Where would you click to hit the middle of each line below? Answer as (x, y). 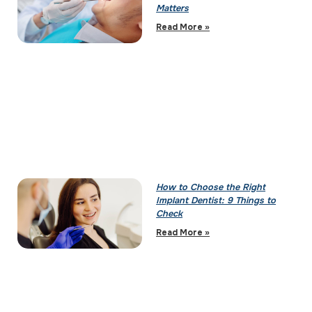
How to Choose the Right (211, 188)
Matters (173, 9)
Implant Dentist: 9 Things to (216, 201)
